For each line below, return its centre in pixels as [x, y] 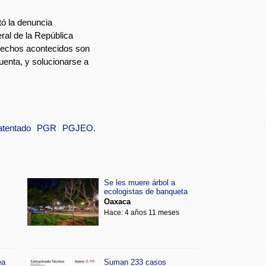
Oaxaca [117, 201]
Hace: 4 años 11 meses [142, 212]
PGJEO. [79, 128]
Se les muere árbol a [140, 182]
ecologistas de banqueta [146, 191]
